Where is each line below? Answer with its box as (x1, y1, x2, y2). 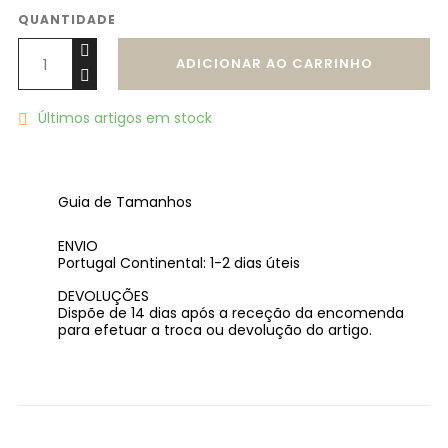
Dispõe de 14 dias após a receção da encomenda (58, 303, 404, 324)
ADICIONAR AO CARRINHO (175, 54, 373, 74)
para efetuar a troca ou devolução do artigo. (58, 320, 372, 341)
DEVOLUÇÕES (58, 286, 149, 307)
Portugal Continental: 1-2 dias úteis (58, 253, 300, 274)
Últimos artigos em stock (34, 108, 212, 129)
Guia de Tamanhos (58, 192, 192, 213)
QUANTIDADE (18, 11, 116, 29)
